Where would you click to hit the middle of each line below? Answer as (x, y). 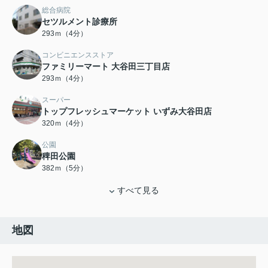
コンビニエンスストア (78, 55)
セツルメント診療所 (80, 22)
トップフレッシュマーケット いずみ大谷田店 (127, 112)
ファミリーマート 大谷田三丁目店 (106, 67)
